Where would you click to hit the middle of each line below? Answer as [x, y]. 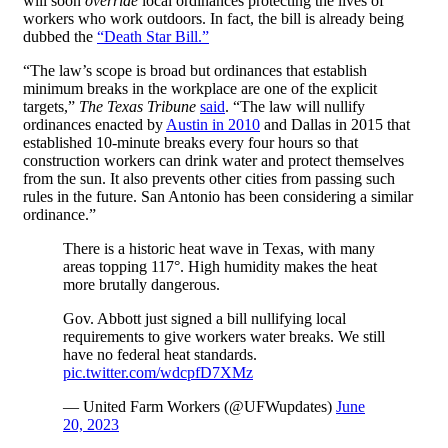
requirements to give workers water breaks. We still [224, 337]
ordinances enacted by [94, 125]
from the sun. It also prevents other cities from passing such [209, 179]
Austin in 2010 [213, 125]
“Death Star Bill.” [153, 37]
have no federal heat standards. [160, 355]
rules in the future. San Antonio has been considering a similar [218, 197]
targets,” [51, 107]
